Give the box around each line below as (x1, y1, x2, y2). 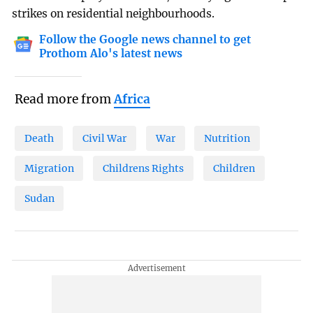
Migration (24, 162, 74, 175)
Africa (113, 91, 150, 107)
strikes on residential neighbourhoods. (12, 6, 215, 20)
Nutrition (204, 132, 251, 145)
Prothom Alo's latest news (39, 46, 183, 60)
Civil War (82, 132, 127, 145)
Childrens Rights (103, 162, 184, 175)
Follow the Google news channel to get (39, 32, 252, 46)
